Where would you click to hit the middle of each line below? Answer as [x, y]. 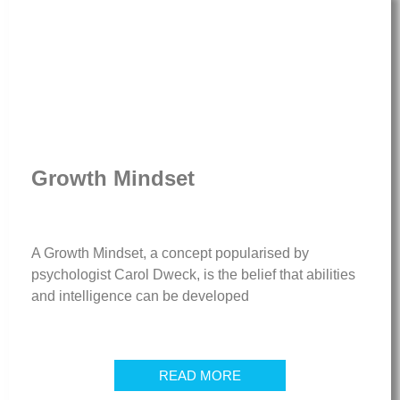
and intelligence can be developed [140, 296]
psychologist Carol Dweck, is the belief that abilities [193, 274]
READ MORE [200, 376]
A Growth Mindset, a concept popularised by [170, 253]
